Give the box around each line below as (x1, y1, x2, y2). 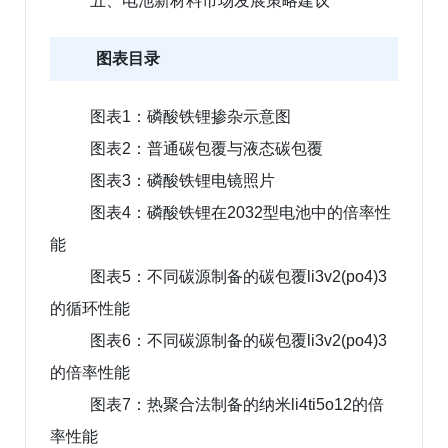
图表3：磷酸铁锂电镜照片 (90, 171, 275, 189)
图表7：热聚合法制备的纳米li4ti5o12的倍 (90, 395, 384, 413)
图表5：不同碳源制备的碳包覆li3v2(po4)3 (90, 267, 387, 285)
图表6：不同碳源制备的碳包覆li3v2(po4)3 (90, 331, 387, 349)
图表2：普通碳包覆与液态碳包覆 (90, 139, 323, 157)
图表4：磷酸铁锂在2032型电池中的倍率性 (90, 203, 391, 221)
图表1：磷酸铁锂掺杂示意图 (90, 107, 291, 125)
